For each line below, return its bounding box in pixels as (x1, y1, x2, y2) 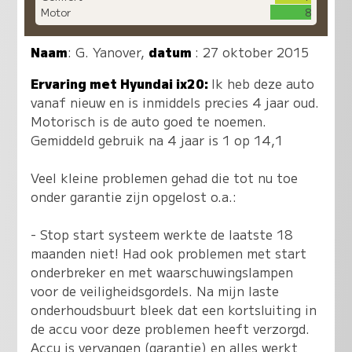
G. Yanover (75, 42, 141, 62)
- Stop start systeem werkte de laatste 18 (31, 225, 294, 244)
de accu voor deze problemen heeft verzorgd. (31, 319, 310, 339)
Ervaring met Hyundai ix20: (31, 74, 212, 93)
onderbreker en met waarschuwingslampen (31, 262, 294, 282)
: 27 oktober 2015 (195, 42, 310, 62)
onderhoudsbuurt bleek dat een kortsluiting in (31, 300, 317, 320)
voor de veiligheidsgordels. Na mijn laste (31, 281, 280, 301)
